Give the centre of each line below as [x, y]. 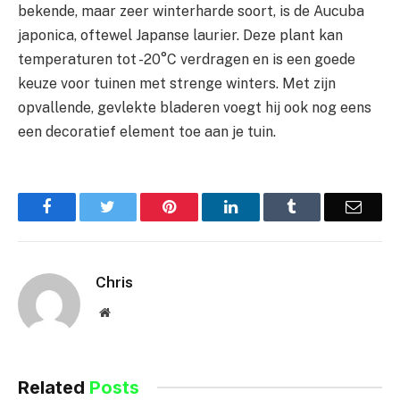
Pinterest [204, 206]
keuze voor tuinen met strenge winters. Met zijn [177, 83]
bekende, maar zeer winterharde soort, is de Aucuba [191, 11]
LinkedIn [266, 206]
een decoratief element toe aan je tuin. [147, 131]
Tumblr [320, 206]
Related [54, 387]
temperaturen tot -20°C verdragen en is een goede [187, 59]
